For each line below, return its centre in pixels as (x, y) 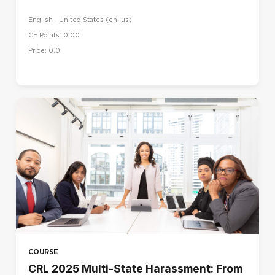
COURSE (43, 251)
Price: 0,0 (44, 50)
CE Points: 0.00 (54, 35)
